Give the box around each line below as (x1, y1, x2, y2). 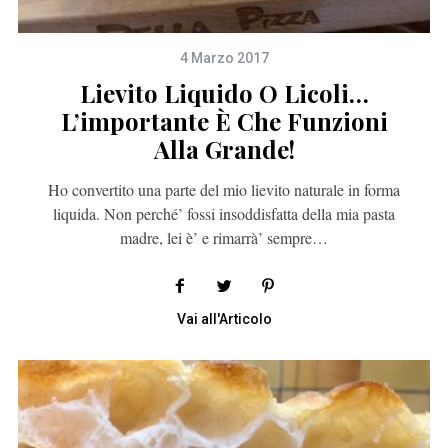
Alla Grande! (153, 133, 295, 166)
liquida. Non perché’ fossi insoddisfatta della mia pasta (53, 203, 395, 225)
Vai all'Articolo (176, 311, 272, 328)
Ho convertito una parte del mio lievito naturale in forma (48, 179, 400, 201)
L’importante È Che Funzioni (60, 105, 388, 138)
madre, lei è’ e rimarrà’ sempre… (120, 227, 328, 249)
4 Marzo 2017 (179, 50, 269, 67)
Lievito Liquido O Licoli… (79, 77, 369, 110)
